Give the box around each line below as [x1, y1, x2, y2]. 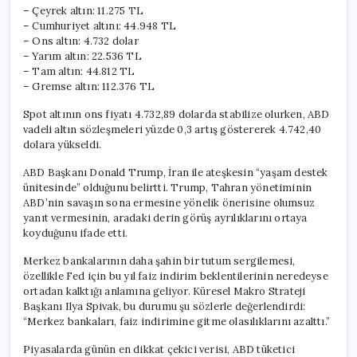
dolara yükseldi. [23, 137, 102, 151]
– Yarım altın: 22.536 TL [23, 49, 142, 63]
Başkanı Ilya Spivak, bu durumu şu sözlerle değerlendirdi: [23, 299, 306, 313]
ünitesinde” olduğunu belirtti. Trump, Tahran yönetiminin [23, 180, 312, 194]
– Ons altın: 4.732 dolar [23, 33, 139, 48]
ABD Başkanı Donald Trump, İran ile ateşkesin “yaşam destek [23, 165, 328, 179]
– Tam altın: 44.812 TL [23, 64, 135, 78]
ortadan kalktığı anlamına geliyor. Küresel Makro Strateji [23, 284, 306, 298]
